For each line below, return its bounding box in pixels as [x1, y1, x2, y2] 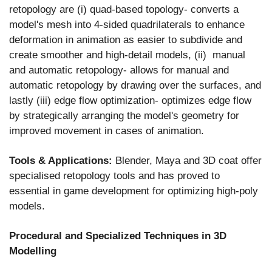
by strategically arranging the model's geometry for [9, 109, 239, 121]
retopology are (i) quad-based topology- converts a [9, 3, 239, 15]
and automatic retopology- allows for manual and [9, 64, 229, 76]
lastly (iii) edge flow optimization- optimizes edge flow [9, 94, 251, 106]
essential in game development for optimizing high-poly [9, 185, 258, 197]
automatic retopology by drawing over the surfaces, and [9, 79, 261, 91]
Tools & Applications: [9, 154, 112, 166]
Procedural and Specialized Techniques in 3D [9, 229, 226, 242]
